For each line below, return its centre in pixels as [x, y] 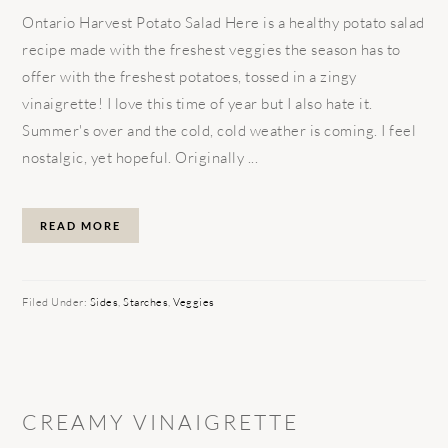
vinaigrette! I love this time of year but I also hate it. [197, 103]
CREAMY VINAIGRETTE [161, 421]
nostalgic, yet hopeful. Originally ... [140, 157]
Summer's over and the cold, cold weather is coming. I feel [219, 130]
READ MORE [81, 225]
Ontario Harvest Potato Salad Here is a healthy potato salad [223, 22]
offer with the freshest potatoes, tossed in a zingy [189, 76]
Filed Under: [56, 301]
